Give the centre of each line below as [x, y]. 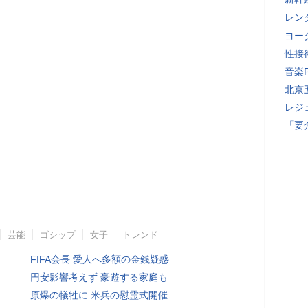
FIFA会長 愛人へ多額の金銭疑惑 [100, 259]
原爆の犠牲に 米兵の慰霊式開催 [99, 295]
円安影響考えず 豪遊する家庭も [99, 277]
